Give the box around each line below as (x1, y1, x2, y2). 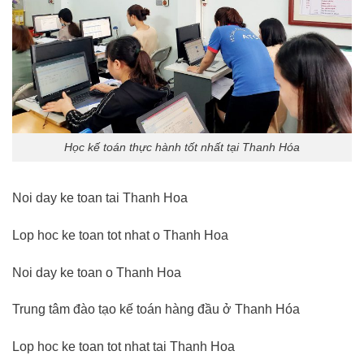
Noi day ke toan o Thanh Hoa (12, 265, 181, 279)
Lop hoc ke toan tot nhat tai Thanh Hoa (12, 340, 235, 354)
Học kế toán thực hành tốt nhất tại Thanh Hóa (64, 141, 300, 154)
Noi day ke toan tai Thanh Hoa (12, 190, 188, 205)
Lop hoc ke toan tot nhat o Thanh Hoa (12, 227, 228, 242)
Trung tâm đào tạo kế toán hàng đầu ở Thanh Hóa (12, 302, 300, 317)
